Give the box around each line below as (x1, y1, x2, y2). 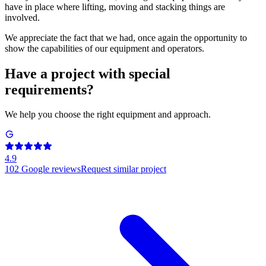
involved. (5, 12, 40, 23)
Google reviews (21, 164, 81, 175)
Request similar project (81, 164, 166, 175)
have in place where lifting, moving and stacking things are (5, 1, 225, 12)
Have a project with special (5, 65, 170, 81)
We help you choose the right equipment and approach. (5, 109, 211, 120)
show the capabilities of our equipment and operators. (5, 43, 204, 53)
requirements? (5, 81, 94, 97)
